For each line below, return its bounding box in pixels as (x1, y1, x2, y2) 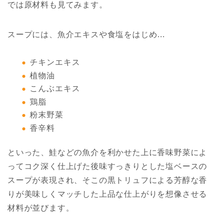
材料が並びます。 (7, 204, 74, 213)
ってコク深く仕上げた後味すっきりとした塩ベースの (7, 162, 208, 171)
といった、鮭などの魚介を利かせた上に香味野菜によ (7, 148, 208, 157)
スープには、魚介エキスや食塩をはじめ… (7, 30, 166, 39)
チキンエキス (30, 58, 80, 67)
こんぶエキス (30, 84, 80, 93)
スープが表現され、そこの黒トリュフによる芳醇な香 (7, 176, 208, 185)
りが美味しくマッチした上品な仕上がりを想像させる (7, 190, 208, 199)
